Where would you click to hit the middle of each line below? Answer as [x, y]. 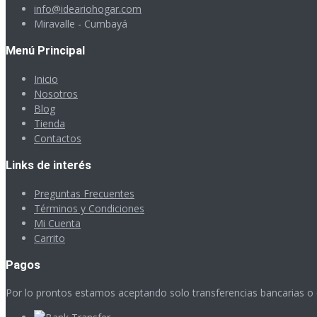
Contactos [58, 138]
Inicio [46, 79]
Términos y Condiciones [89, 208]
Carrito [50, 238]
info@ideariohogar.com [88, 9]
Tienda [50, 123]
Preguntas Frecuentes [84, 193]
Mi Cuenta [57, 223]
